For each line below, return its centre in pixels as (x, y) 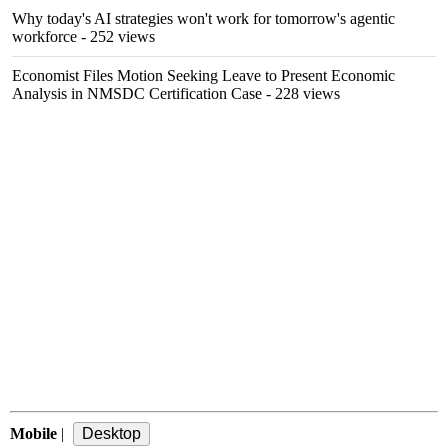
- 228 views (301, 93)
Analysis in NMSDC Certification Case (137, 93)
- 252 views (116, 36)
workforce (44, 36)
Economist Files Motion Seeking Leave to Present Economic (203, 75)
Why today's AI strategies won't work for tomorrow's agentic (203, 18)
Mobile (33, 433)
